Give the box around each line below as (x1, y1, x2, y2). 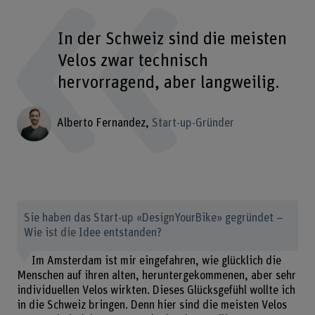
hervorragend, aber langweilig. (58, 73, 281, 91)
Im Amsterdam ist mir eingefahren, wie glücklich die (31, 255, 281, 266)
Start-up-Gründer (151, 117, 234, 129)
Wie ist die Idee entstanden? (24, 227, 162, 239)
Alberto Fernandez (56, 117, 146, 129)
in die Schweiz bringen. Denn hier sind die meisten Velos (16, 299, 287, 311)
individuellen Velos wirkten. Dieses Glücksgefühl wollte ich (16, 284, 295, 296)
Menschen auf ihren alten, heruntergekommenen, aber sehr (16, 269, 296, 281)
